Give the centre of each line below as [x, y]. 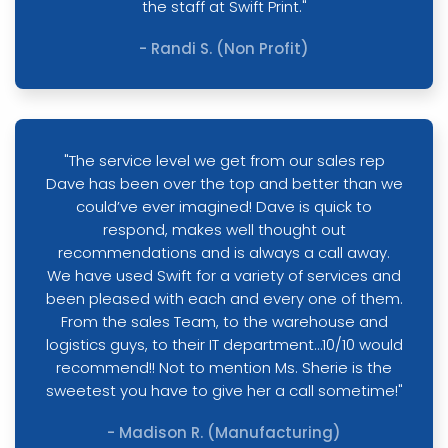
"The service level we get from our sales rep [224, 160]
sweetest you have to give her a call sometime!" [224, 390]
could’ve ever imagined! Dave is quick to [224, 206]
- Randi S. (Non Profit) [224, 48]
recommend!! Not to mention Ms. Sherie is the [224, 367]
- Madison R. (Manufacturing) [224, 432]
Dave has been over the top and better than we [224, 183]
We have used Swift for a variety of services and [224, 275]
